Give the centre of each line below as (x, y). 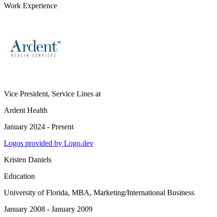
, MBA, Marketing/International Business (131, 193)
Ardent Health (26, 110)
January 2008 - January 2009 (48, 209)
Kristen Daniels (28, 160)
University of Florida (36, 193)
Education (19, 176)
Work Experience (31, 6)
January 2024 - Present (39, 127)
